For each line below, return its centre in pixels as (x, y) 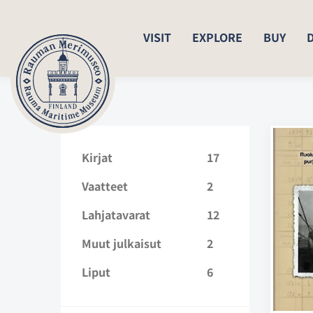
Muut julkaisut (122, 243)
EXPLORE (217, 37)
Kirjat (97, 157)
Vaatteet (105, 185)
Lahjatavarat (116, 214)
